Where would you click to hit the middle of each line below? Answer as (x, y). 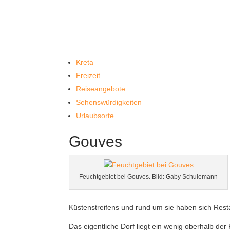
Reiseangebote (101, 89)
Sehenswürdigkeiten (109, 102)
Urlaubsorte (95, 116)
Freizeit (88, 75)
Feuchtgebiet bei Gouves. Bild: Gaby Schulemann (149, 177)
